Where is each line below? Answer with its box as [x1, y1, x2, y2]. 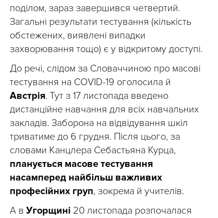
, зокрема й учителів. [93, 185, 184, 198]
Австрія [10, 90, 45, 102]
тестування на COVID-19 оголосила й [10, 76, 171, 89]
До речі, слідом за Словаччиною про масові [10, 63, 200, 75]
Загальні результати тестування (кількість [10, 16, 191, 28]
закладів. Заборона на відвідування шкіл [10, 117, 188, 129]
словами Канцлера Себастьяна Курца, [10, 145, 176, 157]
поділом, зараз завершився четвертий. [10, 2, 180, 15]
